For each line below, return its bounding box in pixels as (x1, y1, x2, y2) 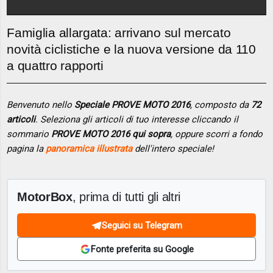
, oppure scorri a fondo (171, 128, 263, 140)
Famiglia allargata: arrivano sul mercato (7, 26, 231, 40)
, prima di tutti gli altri (72, 190, 181, 204)
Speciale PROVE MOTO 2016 (74, 99, 191, 110)
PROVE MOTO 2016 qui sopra (51, 128, 171, 140)
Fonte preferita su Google (90, 243, 194, 255)
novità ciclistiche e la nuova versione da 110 (7, 42, 256, 57)
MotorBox (17, 190, 73, 204)
